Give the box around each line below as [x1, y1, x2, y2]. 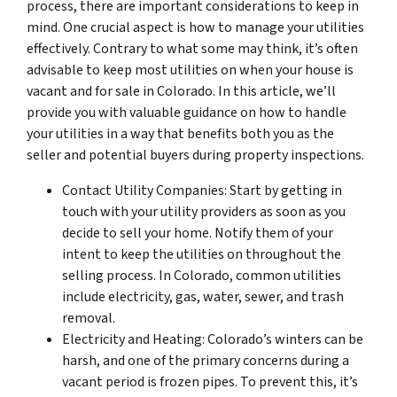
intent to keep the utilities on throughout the [62, 244, 341, 264]
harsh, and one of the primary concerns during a [62, 350, 349, 370]
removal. [62, 307, 115, 328]
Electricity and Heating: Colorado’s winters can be [62, 329, 363, 349]
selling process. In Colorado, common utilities [62, 265, 341, 285]
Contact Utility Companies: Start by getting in [62, 180, 342, 200]
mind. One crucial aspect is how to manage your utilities [27, 17, 364, 37]
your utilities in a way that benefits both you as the [27, 123, 334, 144]
